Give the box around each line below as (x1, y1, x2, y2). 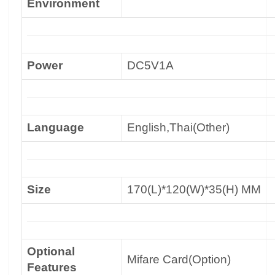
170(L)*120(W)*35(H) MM (127, 183, 261, 196)
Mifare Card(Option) (127, 253, 231, 266)
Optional (27, 245, 75, 258)
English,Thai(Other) (127, 121, 230, 134)
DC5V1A (127, 59, 174, 72)
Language (27, 121, 84, 134)
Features (27, 261, 77, 274)
